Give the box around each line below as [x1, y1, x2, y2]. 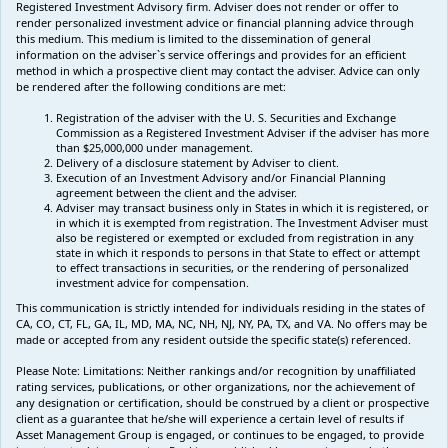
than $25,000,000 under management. [56, 139, 253, 155]
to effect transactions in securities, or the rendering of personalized [56, 259, 409, 275]
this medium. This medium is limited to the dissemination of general [16, 30, 371, 46]
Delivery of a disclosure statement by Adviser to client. [56, 154, 339, 170]
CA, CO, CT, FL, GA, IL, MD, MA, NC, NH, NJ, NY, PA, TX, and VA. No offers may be [16, 315, 427, 331]
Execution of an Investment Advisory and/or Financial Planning [56, 169, 386, 185]
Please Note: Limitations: [16, 362, 147, 378]
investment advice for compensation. [56, 274, 249, 290]
